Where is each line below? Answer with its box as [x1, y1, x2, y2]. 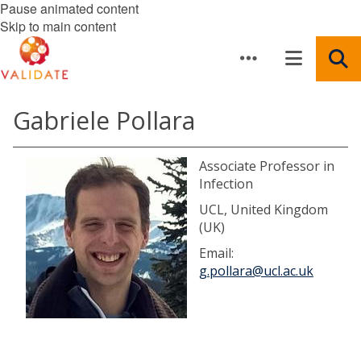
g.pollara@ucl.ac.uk [199, 262, 313, 280]
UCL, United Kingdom [199, 201, 328, 218]
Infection [199, 175, 253, 193]
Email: [199, 244, 234, 262]
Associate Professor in [199, 157, 334, 175]
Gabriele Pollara [13, 104, 195, 137]
